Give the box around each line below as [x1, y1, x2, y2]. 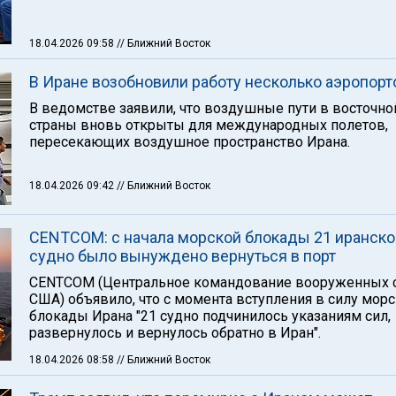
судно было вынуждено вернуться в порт [29, 247, 336, 265]
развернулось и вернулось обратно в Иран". [29, 324, 321, 341]
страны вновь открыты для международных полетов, [29, 117, 388, 133]
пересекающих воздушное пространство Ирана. [29, 133, 350, 150]
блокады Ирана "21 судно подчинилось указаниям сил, [29, 308, 391, 324]
